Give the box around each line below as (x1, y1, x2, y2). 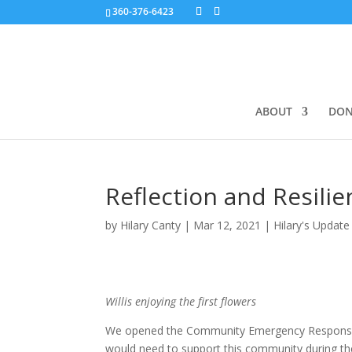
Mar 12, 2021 (193, 218, 262, 233)
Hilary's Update (273, 218, 350, 233)
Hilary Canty (120, 218, 181, 233)
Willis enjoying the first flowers (105, 294, 257, 309)
